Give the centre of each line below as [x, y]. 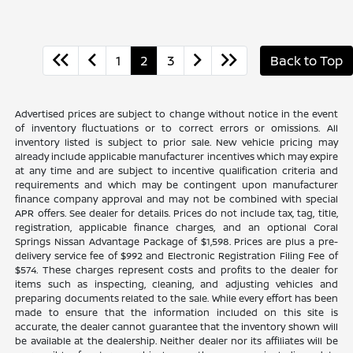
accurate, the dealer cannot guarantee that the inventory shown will [176, 327]
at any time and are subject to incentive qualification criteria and [176, 171]
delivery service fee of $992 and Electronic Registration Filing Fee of [176, 256]
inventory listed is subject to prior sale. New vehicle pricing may [176, 143]
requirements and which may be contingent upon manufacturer [176, 185]
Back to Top [307, 61]
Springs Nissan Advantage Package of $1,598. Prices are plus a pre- [176, 242]
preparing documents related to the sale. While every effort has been [176, 299]
